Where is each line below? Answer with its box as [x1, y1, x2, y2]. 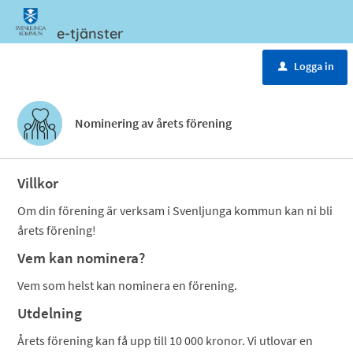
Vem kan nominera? [17, 249, 146, 267]
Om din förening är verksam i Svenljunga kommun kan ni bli [17, 203, 333, 218]
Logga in [294, 59, 334, 73]
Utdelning [17, 304, 83, 322]
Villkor [17, 174, 59, 192]
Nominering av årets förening [75, 115, 232, 131]
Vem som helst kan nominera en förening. [17, 277, 238, 293]
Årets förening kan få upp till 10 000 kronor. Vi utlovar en [17, 333, 314, 348]
